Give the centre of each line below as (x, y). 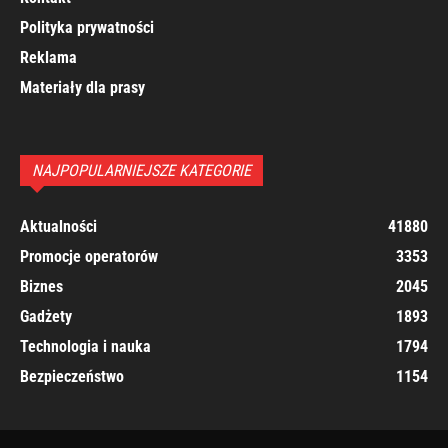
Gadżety (46, 317)
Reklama (48, 58)
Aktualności (58, 227)
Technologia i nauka (85, 347)
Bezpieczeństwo (72, 377)
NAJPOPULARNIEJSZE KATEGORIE (141, 171)
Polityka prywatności (87, 28)
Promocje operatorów (89, 257)
